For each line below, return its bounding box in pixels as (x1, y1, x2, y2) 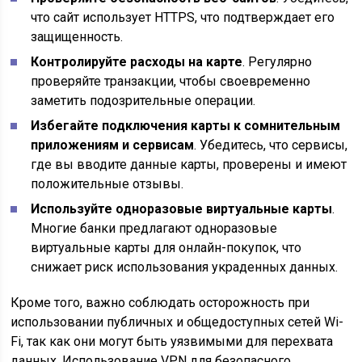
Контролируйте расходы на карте (31, 54, 243, 69)
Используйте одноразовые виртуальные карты (31, 201, 333, 217)
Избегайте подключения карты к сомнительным (31, 118, 341, 133)
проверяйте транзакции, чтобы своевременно (31, 74, 311, 89)
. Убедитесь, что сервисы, (194, 137, 348, 153)
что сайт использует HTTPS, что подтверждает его (31, 10, 335, 25)
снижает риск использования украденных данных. (31, 259, 339, 275)
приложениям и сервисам (31, 137, 195, 153)
